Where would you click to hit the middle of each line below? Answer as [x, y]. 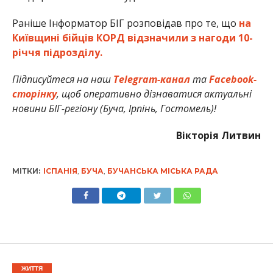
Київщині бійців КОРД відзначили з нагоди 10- [132, 38]
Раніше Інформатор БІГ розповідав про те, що [125, 23]
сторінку [34, 94]
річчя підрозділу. [57, 53]
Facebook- [232, 80]
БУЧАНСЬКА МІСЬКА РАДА [162, 171]
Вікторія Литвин [219, 136]
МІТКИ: [26, 171]
